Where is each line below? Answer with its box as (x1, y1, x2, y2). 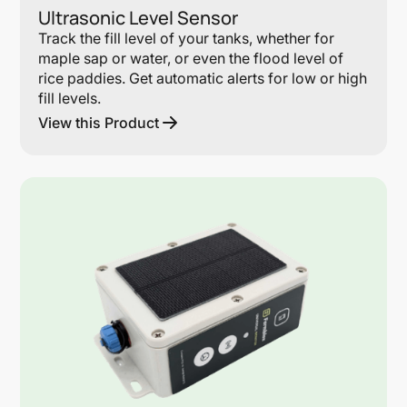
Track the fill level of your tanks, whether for (38, 28, 335, 47)
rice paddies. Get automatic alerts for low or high (38, 68, 368, 87)
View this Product (38, 113, 160, 132)
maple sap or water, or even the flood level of (38, 48, 344, 67)
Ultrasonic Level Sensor (38, 5, 239, 30)
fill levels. (38, 88, 102, 107)
